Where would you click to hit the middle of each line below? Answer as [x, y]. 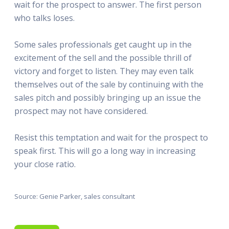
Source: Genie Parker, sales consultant [75, 196]
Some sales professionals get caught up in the [103, 44]
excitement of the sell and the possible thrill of [103, 58]
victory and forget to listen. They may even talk [104, 71]
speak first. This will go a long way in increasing [105, 151]
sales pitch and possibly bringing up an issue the [108, 97]
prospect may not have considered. [81, 111]
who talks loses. [44, 18]
